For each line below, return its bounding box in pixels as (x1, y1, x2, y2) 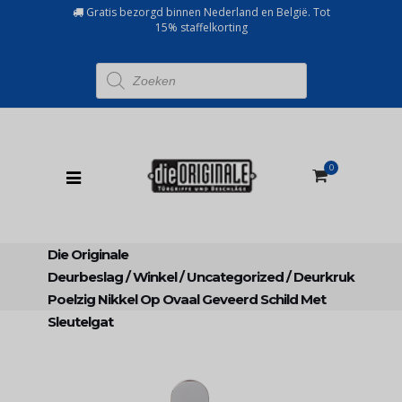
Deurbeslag (48, 268, 123, 285)
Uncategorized (187, 268, 284, 285)
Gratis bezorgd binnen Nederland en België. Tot (83, 4, 330, 20)
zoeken (94, 70, 132, 85)
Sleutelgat (48, 313, 113, 330)
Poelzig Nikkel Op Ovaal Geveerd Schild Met (48, 291, 326, 308)
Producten (94, 59, 148, 74)
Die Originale (48, 246, 128, 263)
